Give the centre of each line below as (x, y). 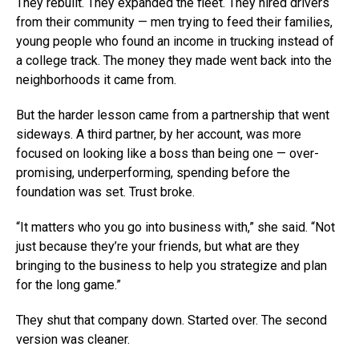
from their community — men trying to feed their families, (174, 22)
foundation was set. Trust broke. (107, 192)
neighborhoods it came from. (96, 79)
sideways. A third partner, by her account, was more (159, 134)
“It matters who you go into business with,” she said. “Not (175, 227)
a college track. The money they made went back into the (174, 60)
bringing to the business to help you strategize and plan (171, 265)
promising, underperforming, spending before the (153, 172)
